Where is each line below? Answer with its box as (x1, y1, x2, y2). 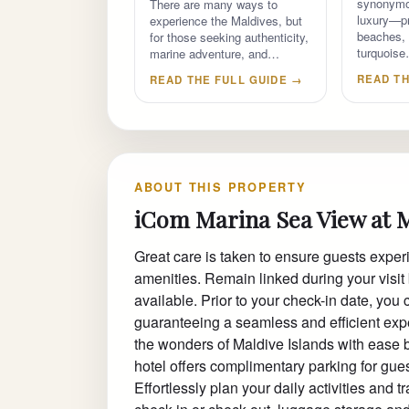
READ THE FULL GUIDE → (149, 71, 303, 88)
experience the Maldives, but (149, 11, 302, 29)
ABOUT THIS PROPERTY (133, 179, 307, 196)
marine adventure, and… (149, 44, 279, 62)
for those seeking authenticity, (149, 27, 309, 46)
